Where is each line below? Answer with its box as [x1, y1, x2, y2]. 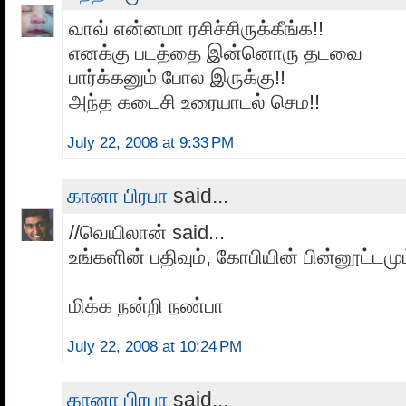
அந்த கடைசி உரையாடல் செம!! [69, 91, 320, 114]
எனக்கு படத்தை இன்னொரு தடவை [69, 42, 362, 65]
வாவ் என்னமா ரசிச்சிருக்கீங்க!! [69, 17, 324, 41]
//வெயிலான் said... [69, 221, 225, 245]
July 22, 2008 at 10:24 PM [67, 338, 242, 356]
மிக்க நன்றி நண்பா [69, 295, 224, 318]
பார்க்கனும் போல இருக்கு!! [69, 66, 285, 90]
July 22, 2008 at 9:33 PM [67, 134, 234, 152]
